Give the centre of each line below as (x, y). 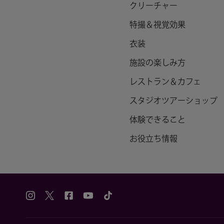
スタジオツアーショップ (173, 101)
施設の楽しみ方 (157, 63)
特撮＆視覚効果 (157, 25)
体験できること (157, 120)
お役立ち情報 (153, 139)
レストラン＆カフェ (165, 82)
